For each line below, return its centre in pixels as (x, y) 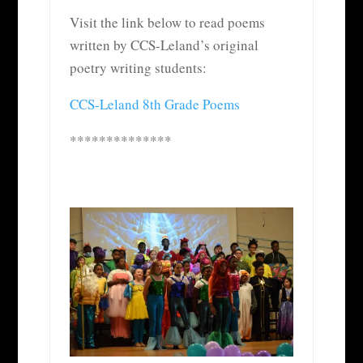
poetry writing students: (138, 67)
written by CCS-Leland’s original (164, 45)
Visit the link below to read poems (167, 22)
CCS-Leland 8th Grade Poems (154, 104)
